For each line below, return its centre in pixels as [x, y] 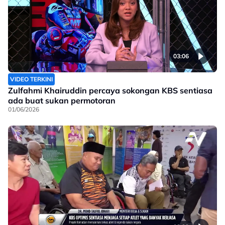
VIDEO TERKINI [31, 79]
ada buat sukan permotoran [62, 101]
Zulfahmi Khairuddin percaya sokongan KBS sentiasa [110, 91]
